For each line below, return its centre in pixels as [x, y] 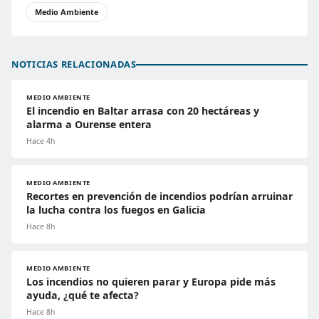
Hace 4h [41, 141]
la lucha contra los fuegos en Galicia [116, 210]
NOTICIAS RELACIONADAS [74, 64]
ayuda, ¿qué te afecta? [83, 296]
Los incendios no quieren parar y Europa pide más [151, 282]
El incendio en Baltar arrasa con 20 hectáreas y [143, 111]
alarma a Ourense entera [89, 125]
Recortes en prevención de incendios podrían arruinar [159, 197]
